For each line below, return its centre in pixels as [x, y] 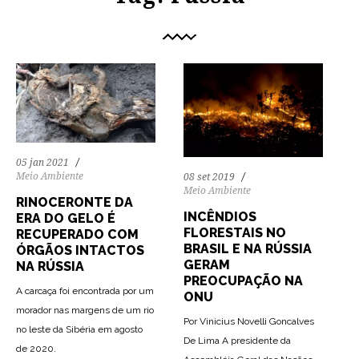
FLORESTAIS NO [235, 233]
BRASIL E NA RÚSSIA [248, 249]
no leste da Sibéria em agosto [79, 330]
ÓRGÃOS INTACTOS [80, 251]
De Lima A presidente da [237, 341]
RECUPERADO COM [77, 235]
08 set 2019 [209, 177]
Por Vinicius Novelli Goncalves [249, 322]
